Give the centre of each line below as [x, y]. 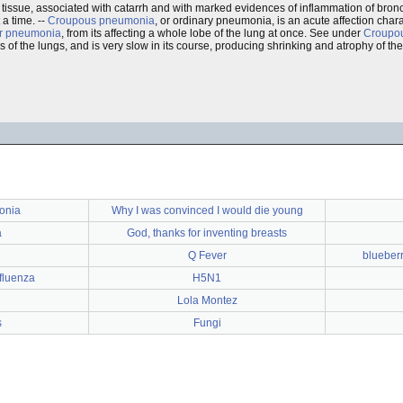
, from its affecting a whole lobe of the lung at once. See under [212, 33]
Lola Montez [207, 300]
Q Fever [207, 255]
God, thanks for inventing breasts [207, 233]
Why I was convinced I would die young [207, 210]
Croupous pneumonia [101, 21]
